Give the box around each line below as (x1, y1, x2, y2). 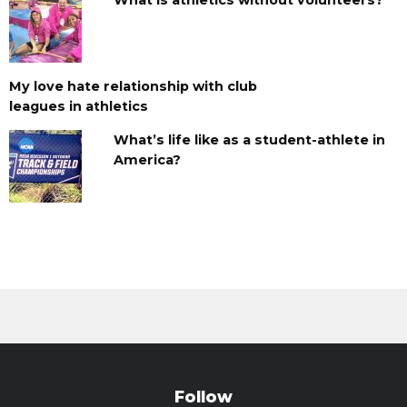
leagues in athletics (9, 97, 148, 114)
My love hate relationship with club (9, 77, 257, 94)
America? (113, 151, 181, 168)
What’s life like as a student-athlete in (113, 131, 385, 148)
